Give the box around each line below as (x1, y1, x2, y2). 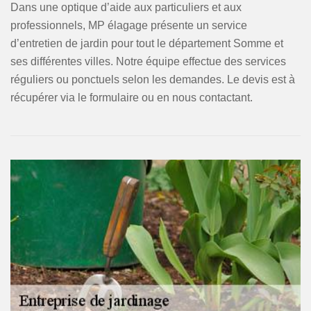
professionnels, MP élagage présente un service (10, 19, 247, 31)
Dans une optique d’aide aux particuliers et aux (10, 1, 242, 13)
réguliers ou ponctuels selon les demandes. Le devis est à (10, 74, 295, 85)
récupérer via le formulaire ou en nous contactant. (10, 92, 253, 103)
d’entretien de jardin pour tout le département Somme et (10, 37, 283, 49)
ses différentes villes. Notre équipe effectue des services (10, 56, 286, 67)
